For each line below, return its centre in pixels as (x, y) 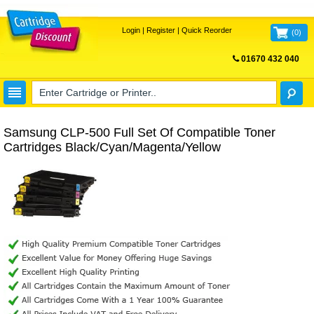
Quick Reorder (206, 30)
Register (161, 30)
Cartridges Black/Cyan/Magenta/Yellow (112, 147)
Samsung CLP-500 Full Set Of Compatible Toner (139, 132)
